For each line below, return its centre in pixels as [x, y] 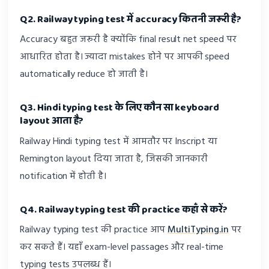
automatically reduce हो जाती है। [84, 74]
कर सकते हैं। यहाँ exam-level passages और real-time [122, 248]
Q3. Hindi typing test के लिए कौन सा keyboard [120, 108]
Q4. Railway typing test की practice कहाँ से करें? [124, 210]
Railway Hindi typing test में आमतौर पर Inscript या [119, 141]
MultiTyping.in [198, 230]
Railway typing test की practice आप [94, 230]
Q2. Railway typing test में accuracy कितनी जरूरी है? [131, 19]
